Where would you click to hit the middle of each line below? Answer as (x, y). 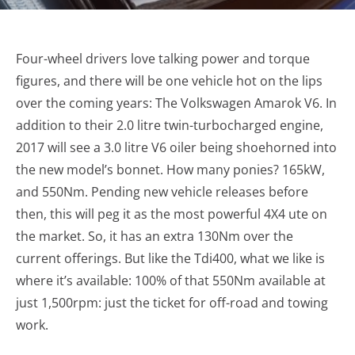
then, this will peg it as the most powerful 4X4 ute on (172, 214)
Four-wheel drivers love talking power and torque (163, 59)
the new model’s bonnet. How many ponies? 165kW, (170, 170)
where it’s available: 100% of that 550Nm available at (171, 281)
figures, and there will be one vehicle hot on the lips (169, 81)
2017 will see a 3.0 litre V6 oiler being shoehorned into (176, 147)
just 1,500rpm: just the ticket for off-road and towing (172, 303)
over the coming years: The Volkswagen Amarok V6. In (176, 103)
